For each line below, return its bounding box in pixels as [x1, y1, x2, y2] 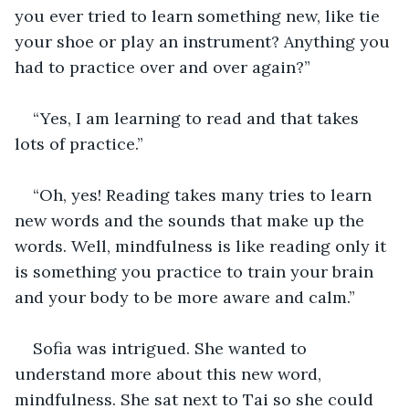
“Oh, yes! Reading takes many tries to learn [33, 184, 376, 205]
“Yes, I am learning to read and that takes [33, 107, 363, 129]
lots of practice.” [15, 132, 143, 154]
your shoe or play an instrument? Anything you [15, 30, 394, 52]
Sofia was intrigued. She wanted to [33, 337, 311, 359]
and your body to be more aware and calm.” [15, 286, 355, 308]
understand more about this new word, [15, 362, 326, 384]
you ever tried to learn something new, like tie [15, 5, 384, 26]
